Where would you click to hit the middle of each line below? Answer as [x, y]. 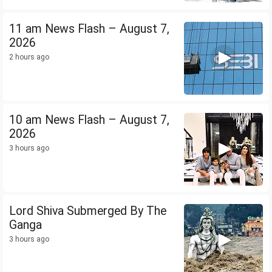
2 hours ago [29, 57]
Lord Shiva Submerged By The [88, 211]
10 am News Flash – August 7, [89, 120]
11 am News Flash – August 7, [89, 29]
